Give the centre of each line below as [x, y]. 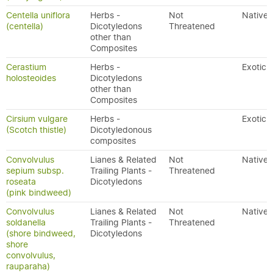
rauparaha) [28, 266]
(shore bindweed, [41, 233]
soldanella [26, 222]
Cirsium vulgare [37, 119]
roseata [21, 182]
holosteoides [31, 78]
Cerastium [26, 67]
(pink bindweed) [39, 193]
